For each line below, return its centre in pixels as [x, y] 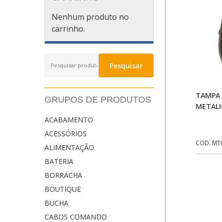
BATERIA [59, 162]
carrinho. [68, 28]
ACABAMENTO [69, 120]
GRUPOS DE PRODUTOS [98, 100]
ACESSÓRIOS [66, 134]
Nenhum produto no [90, 17]
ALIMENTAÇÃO [69, 148]
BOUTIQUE [63, 189]
